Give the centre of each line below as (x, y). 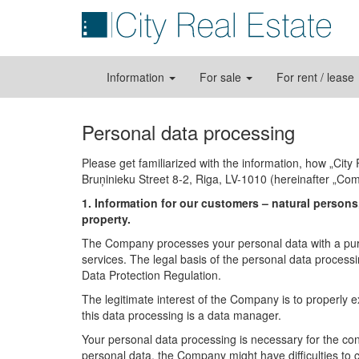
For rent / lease (317, 77)
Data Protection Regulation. (151, 275)
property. (106, 219)
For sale (222, 77)
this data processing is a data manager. (182, 315)
